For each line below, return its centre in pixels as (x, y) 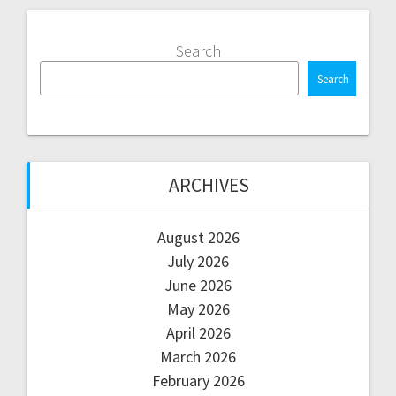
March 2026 (198, 356)
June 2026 (198, 285)
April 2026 (198, 332)
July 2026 (198, 261)
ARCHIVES (209, 185)
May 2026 (198, 308)
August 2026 (198, 237)
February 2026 (198, 380)
